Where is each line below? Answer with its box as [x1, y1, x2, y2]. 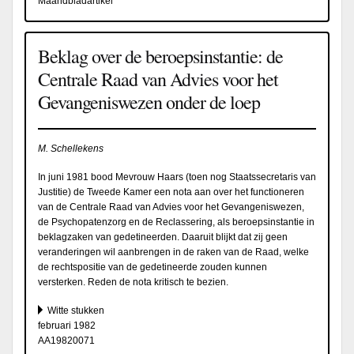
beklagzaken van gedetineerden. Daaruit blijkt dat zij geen [38, 231, 288, 243]
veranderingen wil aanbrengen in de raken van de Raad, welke [38, 246, 309, 258]
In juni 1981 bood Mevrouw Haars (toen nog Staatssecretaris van [38, 171, 316, 183]
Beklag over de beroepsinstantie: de [38, 43, 283, 69]
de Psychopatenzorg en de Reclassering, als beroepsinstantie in [38, 216, 314, 228]
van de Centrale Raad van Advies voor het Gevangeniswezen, [38, 201, 304, 213]
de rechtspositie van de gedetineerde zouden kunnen [38, 261, 267, 273]
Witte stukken [47, 304, 104, 316]
